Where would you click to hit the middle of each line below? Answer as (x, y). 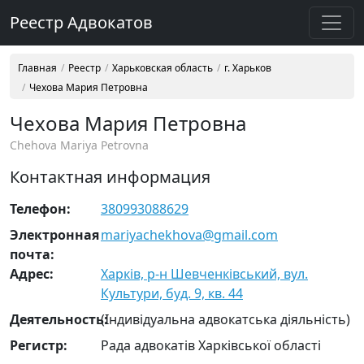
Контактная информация (110, 177)
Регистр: (39, 345)
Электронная (54, 235)
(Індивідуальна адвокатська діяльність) (225, 319)
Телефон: (40, 209)
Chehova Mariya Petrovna (79, 145)
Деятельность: (59, 319)
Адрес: (32, 274)
